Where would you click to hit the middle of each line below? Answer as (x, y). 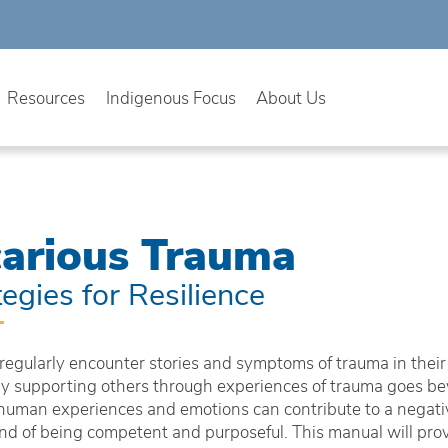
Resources (46, 96)
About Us (291, 96)
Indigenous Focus (170, 96)
